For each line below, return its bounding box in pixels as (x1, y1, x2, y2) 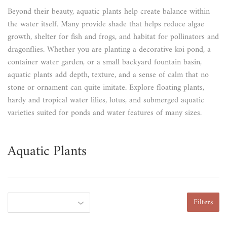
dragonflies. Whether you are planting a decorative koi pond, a (8, 43, 211, 57)
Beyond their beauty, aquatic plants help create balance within (8, 5, 210, 19)
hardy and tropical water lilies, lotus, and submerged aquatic (8, 93, 204, 108)
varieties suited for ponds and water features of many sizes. (8, 106, 202, 121)
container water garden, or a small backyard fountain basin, (8, 55, 202, 70)
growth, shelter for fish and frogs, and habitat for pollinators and (8, 30, 219, 45)
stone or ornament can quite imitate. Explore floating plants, (8, 81, 204, 95)
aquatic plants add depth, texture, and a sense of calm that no (8, 68, 209, 83)
